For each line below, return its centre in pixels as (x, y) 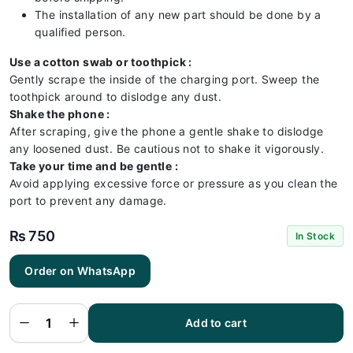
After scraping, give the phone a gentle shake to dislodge (167, 131)
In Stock (315, 236)
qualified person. (80, 32)
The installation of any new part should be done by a (178, 15)
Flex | (25, 305)
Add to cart (216, 323)
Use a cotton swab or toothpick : (101, 62)
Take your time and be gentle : (94, 166)
